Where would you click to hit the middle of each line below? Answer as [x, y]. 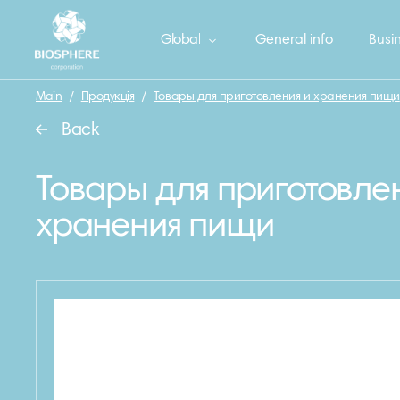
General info [294, 40]
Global [181, 40]
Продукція [108, 97]
